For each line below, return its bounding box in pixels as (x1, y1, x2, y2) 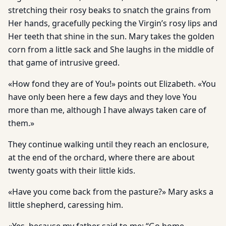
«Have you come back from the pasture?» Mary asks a (8, 186, 213, 197)
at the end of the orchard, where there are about (8, 152, 195, 163)
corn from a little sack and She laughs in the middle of (8, 44, 214, 55)
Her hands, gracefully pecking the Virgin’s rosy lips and (8, 18, 217, 29)
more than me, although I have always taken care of (8, 104, 206, 116)
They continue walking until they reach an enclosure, (8, 139, 209, 150)
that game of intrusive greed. (8, 57, 120, 68)
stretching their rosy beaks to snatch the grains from (8, 5, 211, 16)
